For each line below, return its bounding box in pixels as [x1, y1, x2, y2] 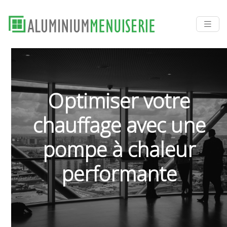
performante [61, 160, 177, 187]
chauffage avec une [32, 111, 206, 139]
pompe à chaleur [43, 135, 196, 163]
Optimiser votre [48, 87, 191, 115]
